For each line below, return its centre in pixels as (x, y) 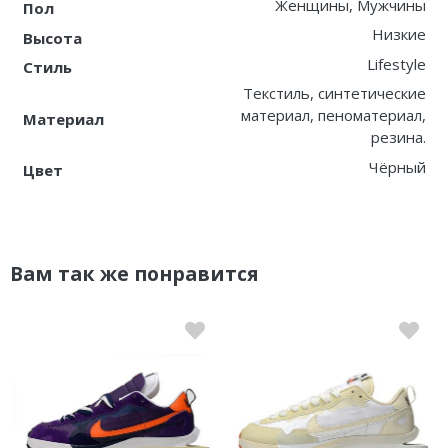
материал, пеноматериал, (333, 115)
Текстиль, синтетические (334, 93)
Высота (52, 37)
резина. (398, 137)
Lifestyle (396, 63)
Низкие (398, 34)
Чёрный (397, 166)
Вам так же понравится (134, 274)
